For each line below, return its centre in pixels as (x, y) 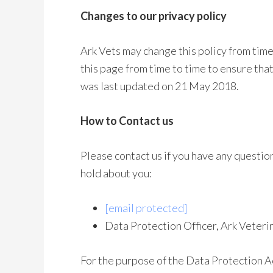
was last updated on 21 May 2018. (160, 86)
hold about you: (116, 173)
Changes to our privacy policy (154, 16)
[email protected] (146, 208)
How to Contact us (127, 121)
